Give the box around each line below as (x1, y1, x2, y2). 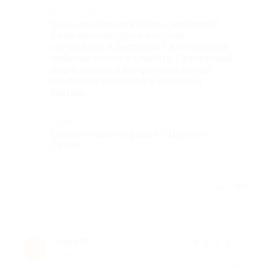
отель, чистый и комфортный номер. (51, 64, 214, 75)
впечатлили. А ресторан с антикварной (51, 41, 229, 53)
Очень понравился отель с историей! (51, 19, 218, 30)
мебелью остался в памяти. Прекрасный (51, 53, 233, 64)
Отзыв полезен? (150, 183, 203, 191)
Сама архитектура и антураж (51, 30, 185, 41)
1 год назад (55, 250, 93, 258)
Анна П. (55, 236, 89, 248)
